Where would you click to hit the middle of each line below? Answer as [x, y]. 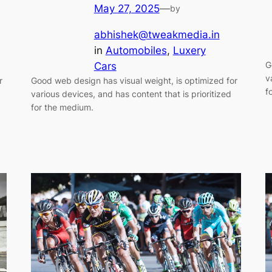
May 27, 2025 [127, 9]
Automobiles [136, 51]
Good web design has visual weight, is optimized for [134, 81]
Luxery [189, 51]
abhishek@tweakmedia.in [157, 35]
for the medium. [62, 107]
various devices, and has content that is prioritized [131, 94]
